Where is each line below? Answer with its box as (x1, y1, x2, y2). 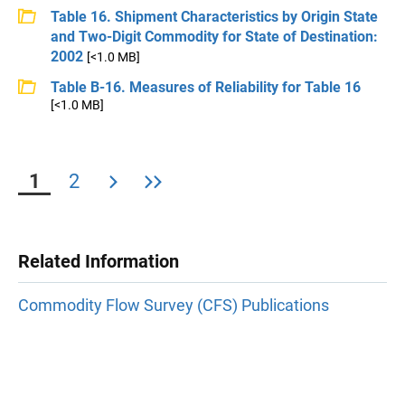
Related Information (18, 250, 179, 272)
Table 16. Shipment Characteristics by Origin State (51, 8, 378, 25)
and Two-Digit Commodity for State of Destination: (51, 28, 378, 45)
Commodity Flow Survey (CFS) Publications (18, 296, 329, 316)
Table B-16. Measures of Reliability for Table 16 (51, 79, 361, 96)
